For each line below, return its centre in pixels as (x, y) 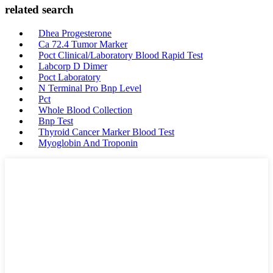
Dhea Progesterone (75, 33)
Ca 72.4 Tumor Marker (83, 44)
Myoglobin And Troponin (88, 143)
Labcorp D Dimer (73, 66)
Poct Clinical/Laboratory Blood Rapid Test (121, 55)
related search (39, 10)
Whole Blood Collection (85, 110)
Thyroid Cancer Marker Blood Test (106, 132)
